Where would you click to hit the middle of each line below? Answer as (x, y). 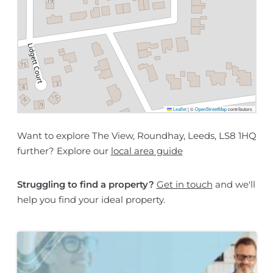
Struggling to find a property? (85, 184)
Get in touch (184, 184)
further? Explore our (64, 151)
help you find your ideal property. (91, 200)
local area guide (147, 151)
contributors (239, 109)
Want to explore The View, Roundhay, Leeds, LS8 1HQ (136, 136)
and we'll (234, 184)
